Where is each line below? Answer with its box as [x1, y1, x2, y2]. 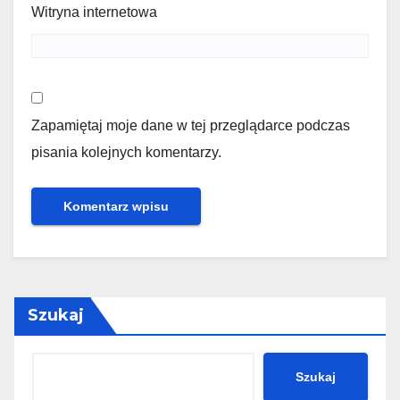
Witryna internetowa [31, 4, 157, 20]
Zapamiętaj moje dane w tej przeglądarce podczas [31, 117, 350, 133]
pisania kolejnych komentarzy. [31, 144, 221, 160]
